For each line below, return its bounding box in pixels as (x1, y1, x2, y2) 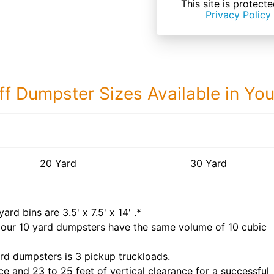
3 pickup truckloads (75, 250, 168, 262)
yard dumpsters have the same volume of (29, 221, 228, 233)
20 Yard (40, 157, 76, 169)
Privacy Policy (206, 9, 271, 21)
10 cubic (228, 221, 267, 233)
